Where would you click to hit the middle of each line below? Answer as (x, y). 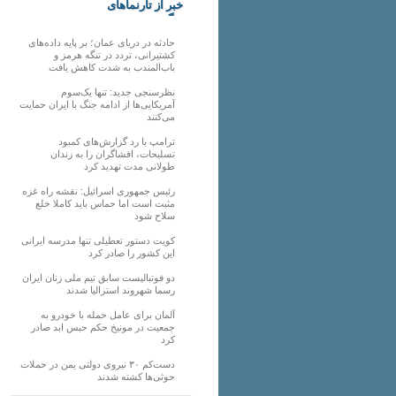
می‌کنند (161, 117)
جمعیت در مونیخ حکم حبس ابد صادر (103, 327)
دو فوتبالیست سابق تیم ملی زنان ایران (99, 278)
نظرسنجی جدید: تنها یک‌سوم (118, 92)
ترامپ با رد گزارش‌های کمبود (117, 142)
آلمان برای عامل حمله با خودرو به (108, 315)
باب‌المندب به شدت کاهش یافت (112, 68)
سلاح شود (155, 216)
